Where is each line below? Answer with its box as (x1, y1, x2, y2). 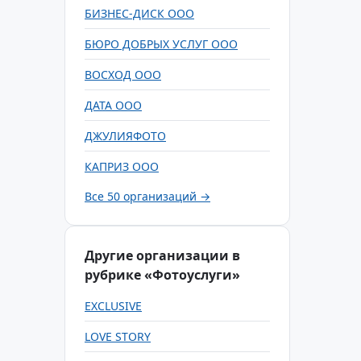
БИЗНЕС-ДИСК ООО (85, 6, 194, 21)
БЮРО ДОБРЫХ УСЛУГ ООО (85, 36, 238, 52)
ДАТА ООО (85, 98, 142, 113)
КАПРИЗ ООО (85, 159, 159, 174)
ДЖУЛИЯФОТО (85, 128, 166, 143)
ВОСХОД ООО (85, 67, 161, 82)
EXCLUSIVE (85, 298, 142, 313)
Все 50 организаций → (85, 189, 210, 204)
